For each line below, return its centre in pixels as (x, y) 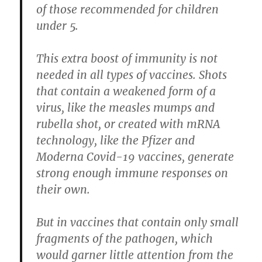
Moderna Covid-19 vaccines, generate (135, 157)
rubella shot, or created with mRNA (128, 124)
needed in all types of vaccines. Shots (132, 75)
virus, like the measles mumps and (126, 108)
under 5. (58, 26)
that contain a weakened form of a (126, 92)
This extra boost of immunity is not (127, 59)
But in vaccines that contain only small (138, 223)
